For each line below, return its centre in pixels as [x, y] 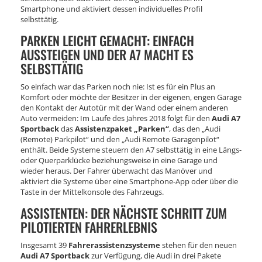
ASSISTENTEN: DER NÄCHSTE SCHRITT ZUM [124, 213]
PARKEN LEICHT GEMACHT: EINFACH [107, 40]
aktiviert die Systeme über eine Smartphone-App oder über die [129, 181]
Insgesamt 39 [44, 245]
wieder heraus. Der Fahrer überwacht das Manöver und [116, 170]
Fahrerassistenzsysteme [114, 245]
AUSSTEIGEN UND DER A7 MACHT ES [107, 54]
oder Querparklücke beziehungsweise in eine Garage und [119, 160]
